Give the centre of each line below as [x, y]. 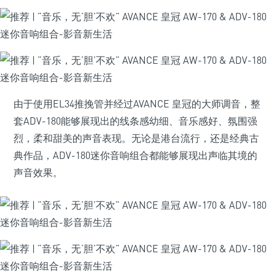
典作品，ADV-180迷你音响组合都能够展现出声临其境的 [135, 155]
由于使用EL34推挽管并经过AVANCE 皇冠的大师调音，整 [137, 104]
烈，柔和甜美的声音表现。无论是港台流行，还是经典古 [136, 138]
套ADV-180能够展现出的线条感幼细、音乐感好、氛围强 [135, 121]
